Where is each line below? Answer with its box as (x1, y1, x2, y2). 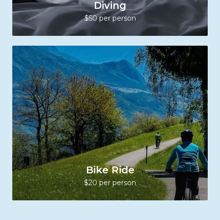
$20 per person (84, 178, 136, 187)
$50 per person (84, 14, 136, 23)
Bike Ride (85, 164, 135, 176)
